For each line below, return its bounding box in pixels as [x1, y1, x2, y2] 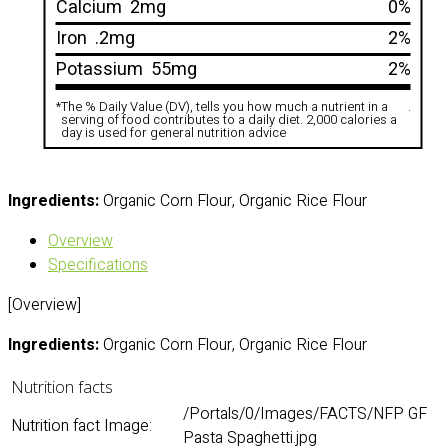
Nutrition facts [11, 376, 113, 398]
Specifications [48, 253, 148, 277]
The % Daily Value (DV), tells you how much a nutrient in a [60, 97, 388, 116]
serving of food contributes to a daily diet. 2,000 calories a [60, 110, 397, 129]
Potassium [55, 56, 143, 83]
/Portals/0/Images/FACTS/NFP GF [183, 402, 427, 426]
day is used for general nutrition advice [60, 123, 286, 142]
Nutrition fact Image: [11, 414, 152, 438]
